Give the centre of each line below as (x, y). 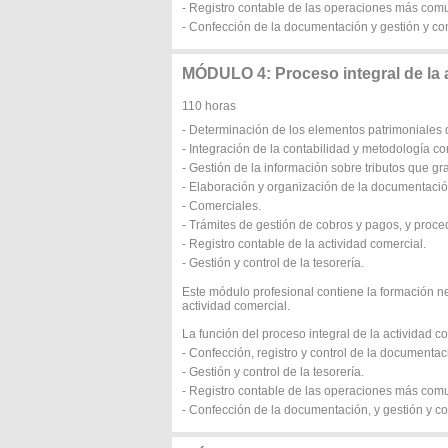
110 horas (209, 106)
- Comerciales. (221, 206)
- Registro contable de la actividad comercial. (304, 244)
